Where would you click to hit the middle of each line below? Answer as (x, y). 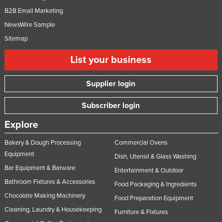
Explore (21, 125)
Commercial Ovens (141, 142)
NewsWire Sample (29, 25)
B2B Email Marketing (33, 11)
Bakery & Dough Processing (42, 142)
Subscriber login (111, 105)
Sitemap (16, 38)
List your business (111, 60)
